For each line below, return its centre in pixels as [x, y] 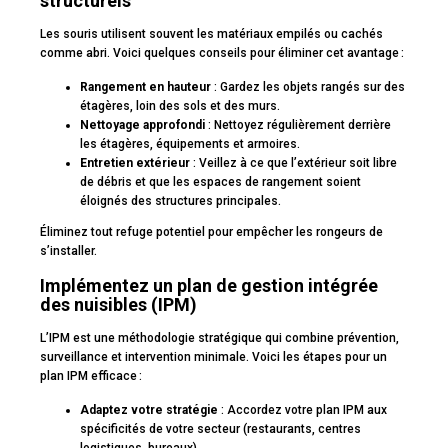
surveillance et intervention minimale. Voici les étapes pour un [213, 357]
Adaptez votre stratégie [149, 410]
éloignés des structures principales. [180, 201]
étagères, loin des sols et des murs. [180, 106]
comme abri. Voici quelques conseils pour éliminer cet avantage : [222, 53]
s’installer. [68, 251]
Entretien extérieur [135, 163]
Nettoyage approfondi [142, 125]
